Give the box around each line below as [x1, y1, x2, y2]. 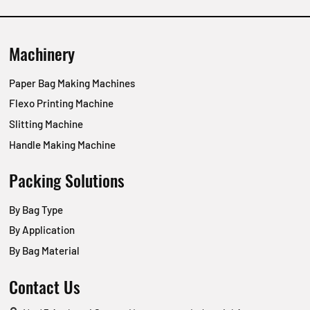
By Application [9, 224, 75, 237]
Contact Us [9, 273, 81, 299]
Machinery [9, 41, 75, 66]
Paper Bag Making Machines [9, 76, 136, 89]
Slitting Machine [9, 118, 84, 131]
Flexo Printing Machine [9, 97, 114, 110]
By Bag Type [9, 203, 64, 216]
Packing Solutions [9, 167, 125, 193]
